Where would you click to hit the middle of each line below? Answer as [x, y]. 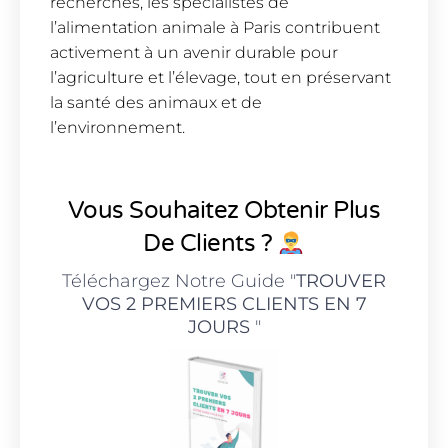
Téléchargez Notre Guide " [179, 281]
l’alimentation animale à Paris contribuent [215, 27]
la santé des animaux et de [156, 102]
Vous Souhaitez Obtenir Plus [224, 211]
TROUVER [341, 281]
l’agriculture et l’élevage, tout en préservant [220, 77]
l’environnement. [117, 127]
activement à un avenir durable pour [194, 52]
